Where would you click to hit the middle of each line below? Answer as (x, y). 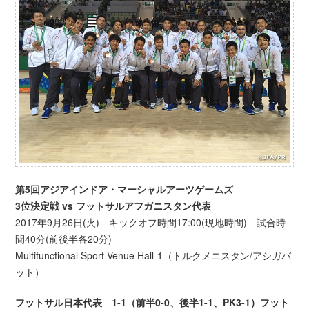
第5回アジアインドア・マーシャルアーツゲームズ (124, 189)
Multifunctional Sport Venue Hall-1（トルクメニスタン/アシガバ (153, 256)
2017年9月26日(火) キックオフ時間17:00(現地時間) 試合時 (151, 222)
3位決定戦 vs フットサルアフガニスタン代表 (113, 206)
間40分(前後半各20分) (64, 239)
